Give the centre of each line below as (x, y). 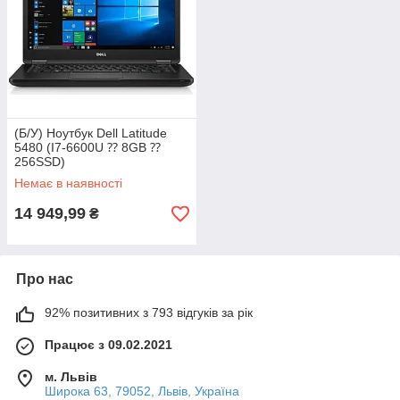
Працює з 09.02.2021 (108, 345)
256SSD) (40, 162)
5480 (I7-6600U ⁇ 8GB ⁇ (87, 148)
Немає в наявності (68, 183)
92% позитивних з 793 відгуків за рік (149, 313)
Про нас (45, 279)
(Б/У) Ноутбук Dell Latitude (91, 133)
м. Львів (71, 377)
